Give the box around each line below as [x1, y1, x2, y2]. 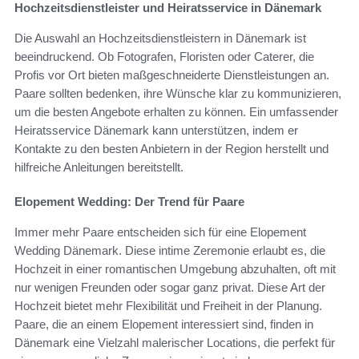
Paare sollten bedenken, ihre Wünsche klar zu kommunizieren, [14, 87, 341, 101]
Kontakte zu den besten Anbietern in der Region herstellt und [14, 142, 329, 156]
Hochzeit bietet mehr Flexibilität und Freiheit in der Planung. [14, 299, 322, 313]
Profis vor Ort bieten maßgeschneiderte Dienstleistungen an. [14, 68, 329, 83]
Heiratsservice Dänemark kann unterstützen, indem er [14, 123, 298, 138]
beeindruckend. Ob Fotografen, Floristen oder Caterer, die [14, 50, 314, 64]
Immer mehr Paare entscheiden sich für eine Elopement [14, 225, 306, 240]
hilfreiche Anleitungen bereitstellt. [14, 160, 184, 175]
